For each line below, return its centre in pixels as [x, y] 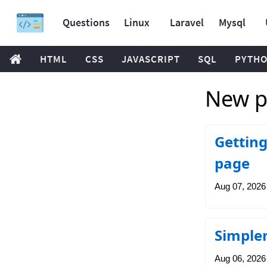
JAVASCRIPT [151, 59]
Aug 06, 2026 [240, 258]
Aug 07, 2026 [240, 186]
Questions [86, 22]
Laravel [187, 22]
